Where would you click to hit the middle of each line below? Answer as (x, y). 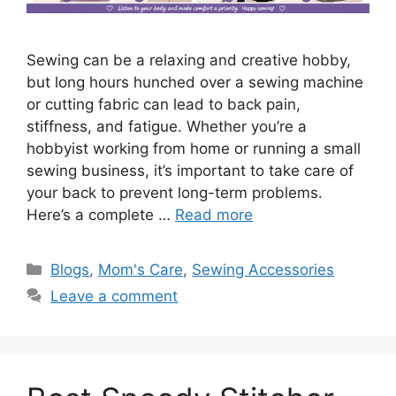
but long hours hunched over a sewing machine (195, 82)
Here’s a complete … (101, 214)
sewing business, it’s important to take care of (190, 170)
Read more (214, 214)
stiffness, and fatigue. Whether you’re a (167, 126)
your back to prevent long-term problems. (175, 192)
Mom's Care (141, 269)
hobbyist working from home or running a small (194, 148)
